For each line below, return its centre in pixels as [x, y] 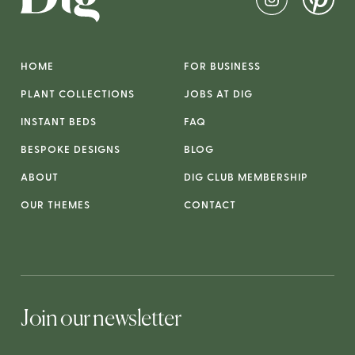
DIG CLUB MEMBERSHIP [246, 178]
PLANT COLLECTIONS [78, 95]
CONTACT [210, 206]
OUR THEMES [55, 206]
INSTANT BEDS [59, 123]
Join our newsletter [101, 320]
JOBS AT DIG [218, 95]
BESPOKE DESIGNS [71, 151]
